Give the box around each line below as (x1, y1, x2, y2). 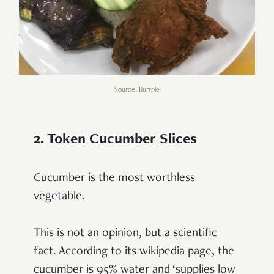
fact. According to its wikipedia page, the (34, 245, 234, 258)
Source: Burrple (114, 86, 160, 94)
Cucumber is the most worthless (34, 172, 195, 185)
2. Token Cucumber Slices (34, 132, 197, 147)
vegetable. (34, 190, 85, 203)
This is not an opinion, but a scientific (34, 227, 217, 240)
